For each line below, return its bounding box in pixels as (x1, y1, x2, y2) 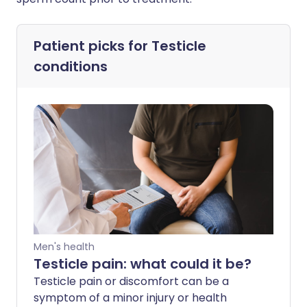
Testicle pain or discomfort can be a (34, 273, 229, 289)
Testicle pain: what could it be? (34, 254, 251, 273)
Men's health (34, 240, 95, 254)
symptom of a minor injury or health (34, 290, 227, 306)
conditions (34, 57, 108, 76)
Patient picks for (34, 36, 151, 56)
